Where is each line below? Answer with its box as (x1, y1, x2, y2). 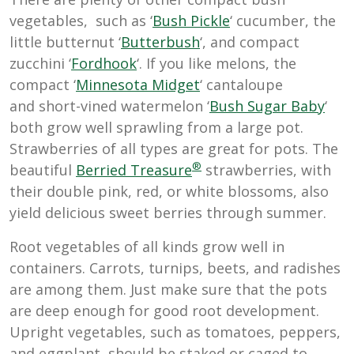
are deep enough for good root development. (9, 301, 319, 321)
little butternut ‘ (9, 32, 121, 52)
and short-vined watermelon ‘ (9, 96, 209, 116)
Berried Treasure (76, 160, 192, 180)
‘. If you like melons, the (137, 54, 296, 73)
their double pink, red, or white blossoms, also (9, 182, 329, 201)
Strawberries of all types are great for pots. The (9, 139, 338, 159)
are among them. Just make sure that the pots (9, 280, 327, 299)
